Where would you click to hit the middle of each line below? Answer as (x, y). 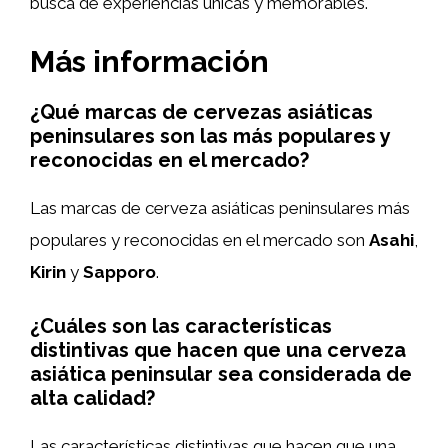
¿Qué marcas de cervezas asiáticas (201, 112)
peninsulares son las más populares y (210, 136)
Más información (149, 61)
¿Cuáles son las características (181, 325)
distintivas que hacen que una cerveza (218, 349)
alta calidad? (92, 397)
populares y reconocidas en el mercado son (199, 240)
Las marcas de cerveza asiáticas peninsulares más (220, 208)
